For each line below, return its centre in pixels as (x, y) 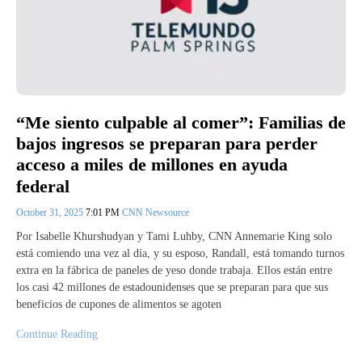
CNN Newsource (156, 212)
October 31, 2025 (51, 212)
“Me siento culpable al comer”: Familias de (181, 122)
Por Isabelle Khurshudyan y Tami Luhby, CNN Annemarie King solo (174, 236)
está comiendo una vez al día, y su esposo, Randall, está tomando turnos (180, 253)
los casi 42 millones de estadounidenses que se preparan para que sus (172, 287)
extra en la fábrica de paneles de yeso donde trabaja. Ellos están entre (174, 270)
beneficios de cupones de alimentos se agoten (119, 304)
